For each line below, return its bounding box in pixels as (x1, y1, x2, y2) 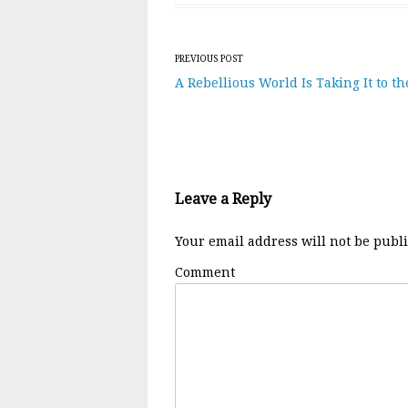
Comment (175, 264, 235, 280)
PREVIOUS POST (175, 53, 243, 64)
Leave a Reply (175, 189, 271, 208)
